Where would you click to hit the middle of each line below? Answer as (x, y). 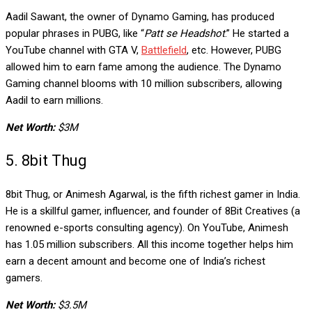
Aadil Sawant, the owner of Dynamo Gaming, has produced (140, 16)
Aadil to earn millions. (56, 100)
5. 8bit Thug (46, 160)
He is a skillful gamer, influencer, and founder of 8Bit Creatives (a (153, 211)
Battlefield (164, 50)
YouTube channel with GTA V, (73, 50)
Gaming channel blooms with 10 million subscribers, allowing (144, 83)
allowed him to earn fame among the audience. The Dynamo (143, 67)
